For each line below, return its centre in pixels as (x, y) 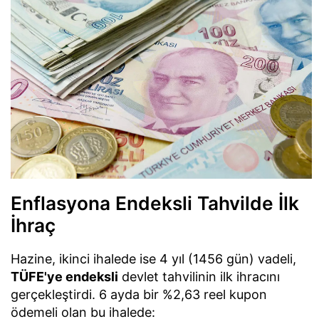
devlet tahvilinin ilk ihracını (199, 276)
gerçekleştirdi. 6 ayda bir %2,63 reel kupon (139, 294)
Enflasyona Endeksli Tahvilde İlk (155, 203)
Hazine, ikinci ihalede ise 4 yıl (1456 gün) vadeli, (153, 258)
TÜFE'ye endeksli (64, 276)
